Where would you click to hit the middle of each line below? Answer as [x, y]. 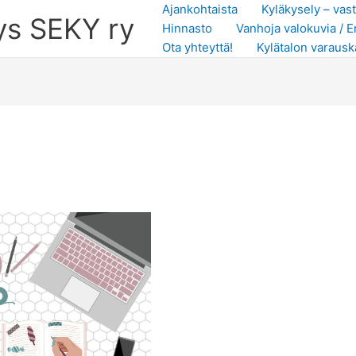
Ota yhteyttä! [197, 47]
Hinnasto [187, 28]
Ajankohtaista [200, 9]
